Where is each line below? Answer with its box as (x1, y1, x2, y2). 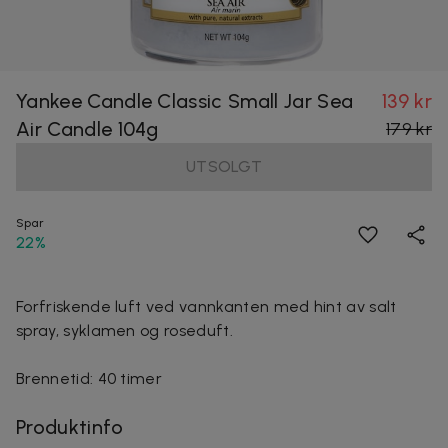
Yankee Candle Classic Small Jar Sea (16, 88, 354, 113)
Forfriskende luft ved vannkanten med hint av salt (16, 296, 397, 316)
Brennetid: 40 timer (16, 368, 163, 388)
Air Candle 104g (16, 116, 159, 141)
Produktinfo (16, 414, 124, 439)
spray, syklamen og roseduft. (16, 320, 233, 340)
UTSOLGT (185, 156, 263, 176)
